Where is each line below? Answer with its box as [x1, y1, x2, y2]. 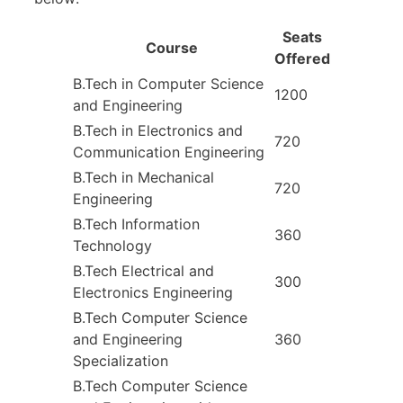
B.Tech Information [73, 214, 200, 233]
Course [146, 38, 198, 57]
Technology [73, 236, 152, 255]
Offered [274, 49, 330, 67]
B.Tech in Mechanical [73, 167, 214, 186]
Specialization [73, 351, 168, 370]
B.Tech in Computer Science [73, 74, 264, 93]
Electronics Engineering [73, 282, 233, 301]
